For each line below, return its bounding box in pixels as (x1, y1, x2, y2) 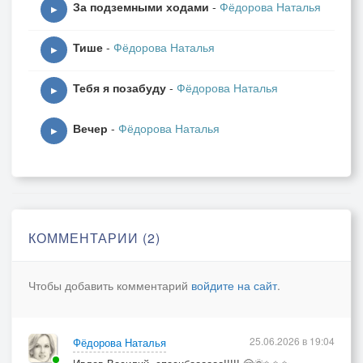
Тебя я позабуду (73, 79, 166, 96)
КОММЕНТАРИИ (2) (28, 228, 160, 247)
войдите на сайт (191, 277, 277, 293)
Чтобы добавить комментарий (28, 277, 191, 293)
